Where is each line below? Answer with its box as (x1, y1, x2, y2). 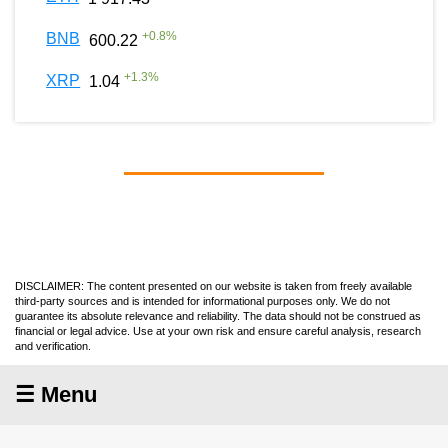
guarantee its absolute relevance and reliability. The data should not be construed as (15, 309, 421, 322)
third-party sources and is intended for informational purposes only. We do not (15, 294, 390, 307)
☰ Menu (15, 381, 97, 407)
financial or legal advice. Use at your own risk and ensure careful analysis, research (15, 324, 421, 337)
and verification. (15, 339, 91, 352)
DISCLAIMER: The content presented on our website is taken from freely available (15, 279, 412, 292)
